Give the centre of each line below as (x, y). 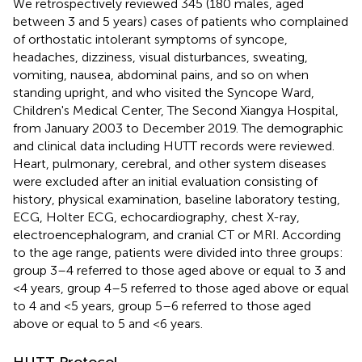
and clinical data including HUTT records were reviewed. (174, 145)
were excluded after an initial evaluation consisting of (165, 181)
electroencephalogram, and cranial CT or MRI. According (177, 234)
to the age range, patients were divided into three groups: (178, 252)
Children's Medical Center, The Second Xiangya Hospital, (176, 110)
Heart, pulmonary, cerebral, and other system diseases (170, 163)
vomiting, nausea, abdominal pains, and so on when (161, 74)
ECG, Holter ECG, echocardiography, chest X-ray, (156, 217)
